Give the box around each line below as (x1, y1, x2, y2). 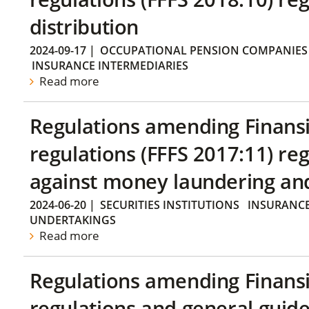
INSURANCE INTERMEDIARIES (31, 58, 188, 74)
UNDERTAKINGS (29, 212, 116, 228)
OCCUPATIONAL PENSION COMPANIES (99, 43, 308, 59)
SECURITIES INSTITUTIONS (99, 197, 239, 213)
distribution (29, 12, 139, 40)
